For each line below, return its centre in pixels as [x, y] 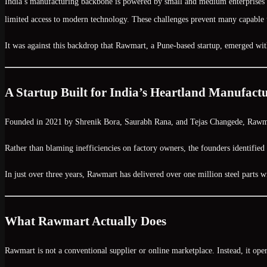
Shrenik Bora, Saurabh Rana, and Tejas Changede [159, 122]
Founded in [25, 122]
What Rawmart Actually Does [86, 221]
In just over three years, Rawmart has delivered [86, 174]
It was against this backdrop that [60, 45]
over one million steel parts [212, 174]
